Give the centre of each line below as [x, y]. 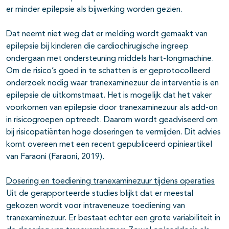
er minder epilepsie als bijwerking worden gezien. [94, 10]
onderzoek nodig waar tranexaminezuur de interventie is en [112, 84]
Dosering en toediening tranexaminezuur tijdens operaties [110, 182]
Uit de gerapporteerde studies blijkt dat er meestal [100, 194]
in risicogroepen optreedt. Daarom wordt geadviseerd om [112, 120]
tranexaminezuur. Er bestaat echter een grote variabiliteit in [113, 219]
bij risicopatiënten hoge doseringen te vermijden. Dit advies [113, 133]
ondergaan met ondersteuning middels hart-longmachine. [110, 59]
